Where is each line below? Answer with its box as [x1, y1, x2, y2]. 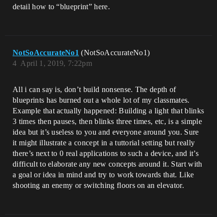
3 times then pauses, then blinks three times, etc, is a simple [13, 117, 202, 125]
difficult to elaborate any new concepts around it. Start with [13, 160, 202, 168]
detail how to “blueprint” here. [13, 2, 110, 11]
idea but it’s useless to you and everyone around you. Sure [13, 128, 199, 136]
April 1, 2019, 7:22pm [20, 59, 93, 67]
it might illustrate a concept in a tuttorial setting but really [13, 139, 195, 147]
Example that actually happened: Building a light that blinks [13, 107, 204, 115]
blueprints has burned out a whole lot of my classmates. [13, 96, 190, 104]
